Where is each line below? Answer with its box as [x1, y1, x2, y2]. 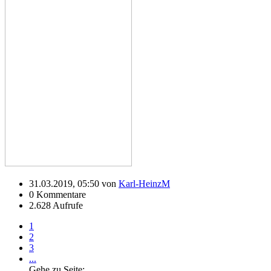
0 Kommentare [29, 189, 86, 200]
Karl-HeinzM [119, 178, 170, 189]
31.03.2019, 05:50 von [29, 178, 119, 189]
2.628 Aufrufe [29, 200, 83, 211]
